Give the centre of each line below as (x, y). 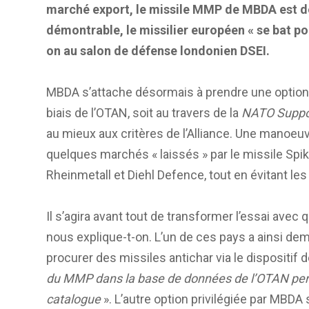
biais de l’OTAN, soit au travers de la (144, 113)
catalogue (73, 299)
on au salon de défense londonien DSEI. (158, 51)
